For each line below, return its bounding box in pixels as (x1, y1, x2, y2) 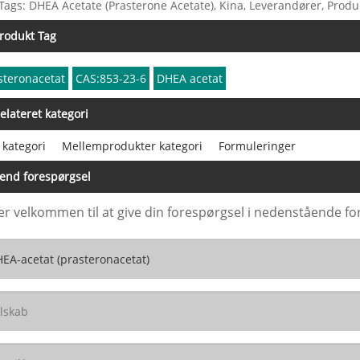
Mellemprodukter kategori (62, 137, 202, 153)
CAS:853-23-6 (76, 71, 147, 87)
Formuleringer (219, 137, 296, 153)
